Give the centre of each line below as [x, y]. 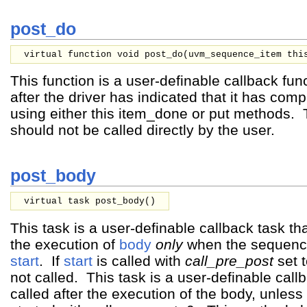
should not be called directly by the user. [143, 130]
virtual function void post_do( [106, 55]
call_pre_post [229, 260]
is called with [139, 260]
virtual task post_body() [90, 201]
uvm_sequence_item [238, 55]
